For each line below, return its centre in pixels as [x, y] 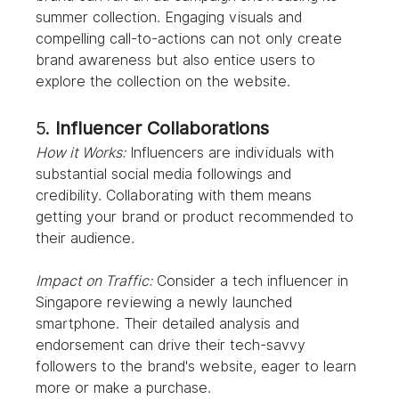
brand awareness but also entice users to [178, 61]
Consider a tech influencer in [253, 281]
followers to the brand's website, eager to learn [199, 367]
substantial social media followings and [166, 175]
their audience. [85, 239]
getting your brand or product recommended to [197, 217]
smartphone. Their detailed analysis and [170, 324]
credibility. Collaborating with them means [176, 196]
